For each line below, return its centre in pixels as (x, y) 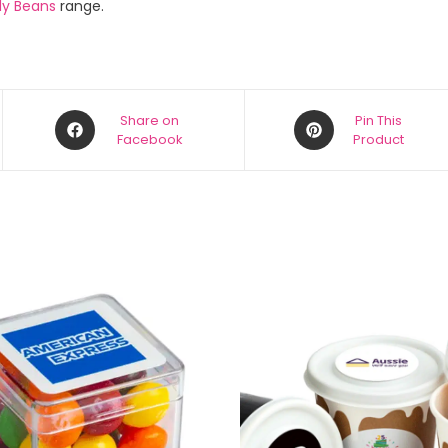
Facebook (149, 139)
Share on (150, 120)
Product (378, 139)
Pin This (378, 120)
